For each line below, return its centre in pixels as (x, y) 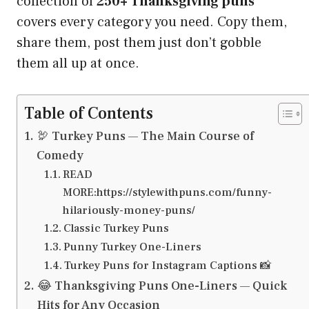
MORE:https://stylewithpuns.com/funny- (167, 192)
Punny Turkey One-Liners (132, 247)
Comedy (60, 156)
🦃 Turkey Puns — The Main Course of (145, 137)
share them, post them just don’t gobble (139, 43)
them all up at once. (78, 64)
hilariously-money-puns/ (129, 210)
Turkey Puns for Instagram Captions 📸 (167, 266)
